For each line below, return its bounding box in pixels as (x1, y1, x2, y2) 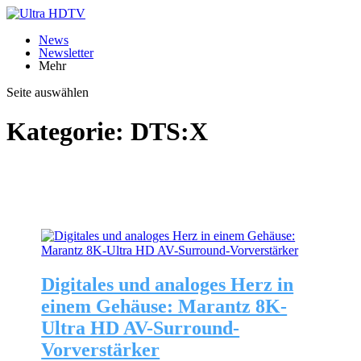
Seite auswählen (6, 85, 89, 99)
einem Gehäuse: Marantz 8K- (41, 295, 288, 317)
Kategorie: (6, 117, 131, 147)
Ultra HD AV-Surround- (41, 317, 240, 338)
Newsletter (39, 46, 93, 60)
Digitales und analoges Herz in (41, 273, 294, 295)
